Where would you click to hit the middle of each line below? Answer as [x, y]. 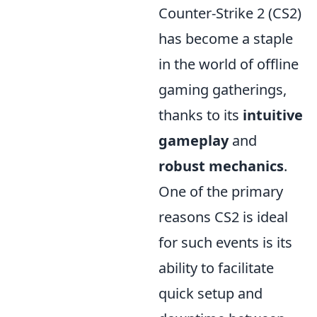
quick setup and [211, 293]
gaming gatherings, [223, 90]
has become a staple [226, 39]
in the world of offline [229, 64]
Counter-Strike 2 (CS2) [230, 13]
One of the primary [221, 191]
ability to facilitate [216, 268]
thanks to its [201, 115]
